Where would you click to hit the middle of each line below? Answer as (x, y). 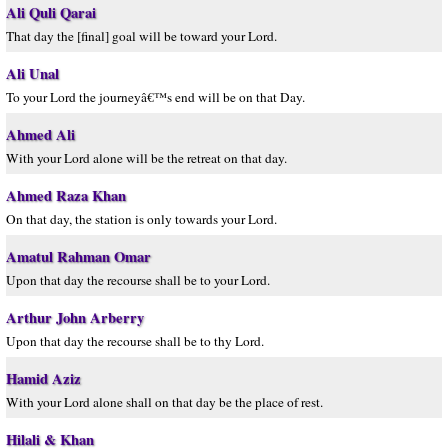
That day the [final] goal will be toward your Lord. (141, 36)
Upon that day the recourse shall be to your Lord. (138, 280)
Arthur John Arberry (75, 317)
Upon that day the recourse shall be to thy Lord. (135, 341)
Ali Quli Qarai (51, 12)
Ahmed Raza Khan (66, 195)
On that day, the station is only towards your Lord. (141, 219)
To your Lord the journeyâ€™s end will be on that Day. (155, 97)
